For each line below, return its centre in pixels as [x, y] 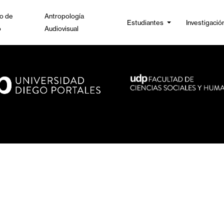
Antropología [64, 16]
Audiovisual [61, 28]
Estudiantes [145, 22]
